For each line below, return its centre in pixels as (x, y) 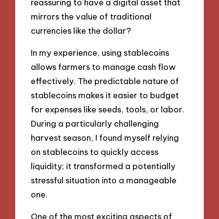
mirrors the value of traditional (91, 17)
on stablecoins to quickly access (95, 152)
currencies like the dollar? (81, 31)
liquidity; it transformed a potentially (103, 166)
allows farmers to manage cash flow (103, 66)
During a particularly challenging (95, 123)
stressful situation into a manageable (104, 180)
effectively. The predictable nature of (105, 81)
